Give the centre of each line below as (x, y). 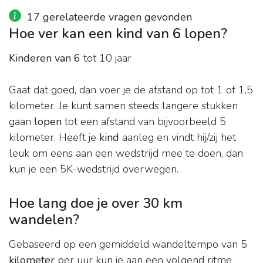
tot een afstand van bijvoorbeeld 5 (144, 122)
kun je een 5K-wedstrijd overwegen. (94, 169)
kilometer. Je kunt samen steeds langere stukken (123, 106)
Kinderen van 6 (45, 58)
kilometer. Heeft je (54, 138)
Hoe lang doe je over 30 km (96, 203)
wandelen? (44, 220)
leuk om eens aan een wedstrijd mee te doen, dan (126, 154)
